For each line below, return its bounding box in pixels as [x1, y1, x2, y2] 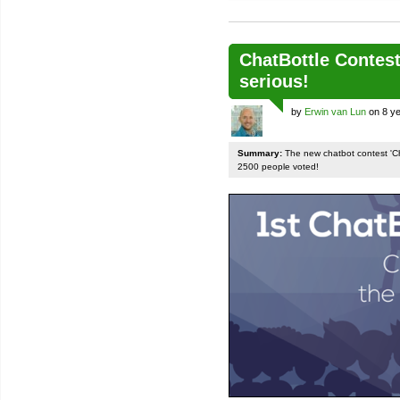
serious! [239, 71, 309, 91]
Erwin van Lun [304, 106, 366, 117]
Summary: [237, 148, 282, 158]
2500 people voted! [237, 162, 319, 171]
